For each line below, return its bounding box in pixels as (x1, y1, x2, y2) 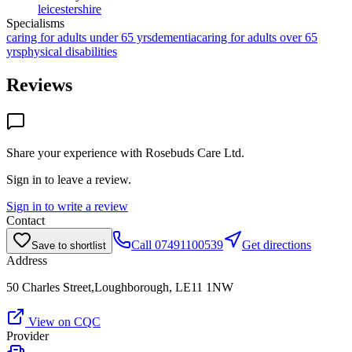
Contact (6, 213, 45, 227)
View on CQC (25, 314, 101, 328)
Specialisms (6, 16, 64, 30)
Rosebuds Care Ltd (145, 145, 241, 159)
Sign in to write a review (6, 199, 128, 213)
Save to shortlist (31, 239, 106, 251)
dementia (152, 30, 196, 44)
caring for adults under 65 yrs (6, 30, 152, 44)
